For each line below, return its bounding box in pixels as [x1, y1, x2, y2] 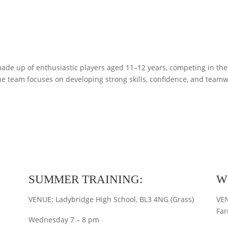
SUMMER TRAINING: [28, 173, 142, 186]
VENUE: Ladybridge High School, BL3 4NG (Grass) [28, 194, 194, 205]
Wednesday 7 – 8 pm [28, 214, 99, 224]
